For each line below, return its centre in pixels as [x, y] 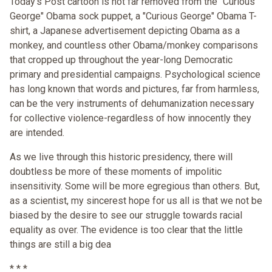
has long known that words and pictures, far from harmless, [134, 89]
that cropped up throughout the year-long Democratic [121, 60]
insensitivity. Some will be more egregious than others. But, [135, 186]
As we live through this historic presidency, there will [121, 157]
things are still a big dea [60, 245]
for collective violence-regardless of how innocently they [131, 118]
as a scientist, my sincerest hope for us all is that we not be [136, 201]
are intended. [37, 133]
